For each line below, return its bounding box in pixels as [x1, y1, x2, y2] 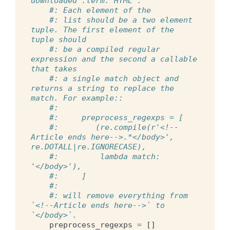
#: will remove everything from [49, 190, 188, 200]
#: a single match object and [49, 73, 179, 83]
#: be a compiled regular [49, 44, 160, 54]
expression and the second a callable [31, 54, 197, 64]
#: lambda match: [49, 151, 160, 161]
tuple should [31, 34, 86, 44]
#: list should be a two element [49, 15, 193, 25]
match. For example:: [31, 93, 123, 103]
